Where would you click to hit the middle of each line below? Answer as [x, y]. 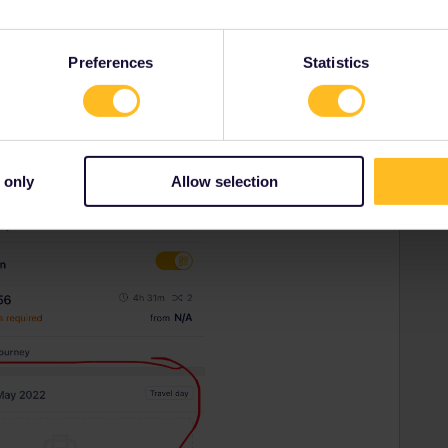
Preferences [111, 62]
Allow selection [224, 181]
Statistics [336, 62]
